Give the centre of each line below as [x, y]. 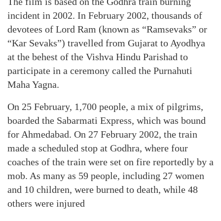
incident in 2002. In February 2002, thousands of [105, 15]
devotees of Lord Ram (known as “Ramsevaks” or [107, 29]
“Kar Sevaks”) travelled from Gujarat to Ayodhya [106, 43]
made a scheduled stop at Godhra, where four [98, 148]
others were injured [46, 203]
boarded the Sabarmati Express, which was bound [107, 120]
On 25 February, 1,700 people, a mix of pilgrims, [105, 107]
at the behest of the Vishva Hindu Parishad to [98, 57]
